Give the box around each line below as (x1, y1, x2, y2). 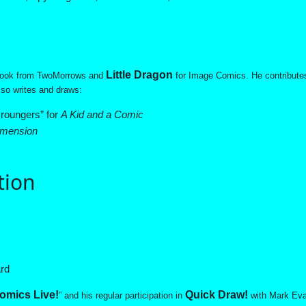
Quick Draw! (185, 289, 248, 301)
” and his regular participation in (59, 290, 185, 301)
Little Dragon (106, 69, 173, 81)
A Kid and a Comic (61, 109, 143, 121)
